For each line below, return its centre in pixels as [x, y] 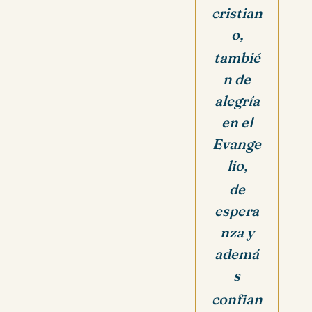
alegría [237, 101]
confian [237, 299]
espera [237, 211]
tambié [237, 58]
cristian [237, 13]
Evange [237, 144]
